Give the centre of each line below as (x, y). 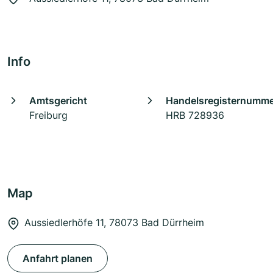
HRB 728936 (195, 115)
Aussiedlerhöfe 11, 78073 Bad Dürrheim (114, 223)
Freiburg (48, 115)
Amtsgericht (58, 101)
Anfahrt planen (58, 259)
